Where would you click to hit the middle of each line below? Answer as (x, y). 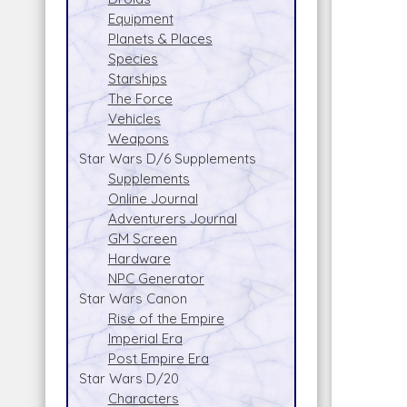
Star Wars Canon (133, 298)
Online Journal (153, 198)
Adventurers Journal (172, 218)
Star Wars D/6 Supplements (167, 158)
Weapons (138, 138)
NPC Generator (156, 278)
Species (133, 58)
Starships (137, 78)
